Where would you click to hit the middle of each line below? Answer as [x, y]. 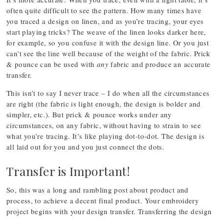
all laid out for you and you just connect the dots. [86, 147]
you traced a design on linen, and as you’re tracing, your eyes [105, 21]
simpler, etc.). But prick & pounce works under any [89, 114]
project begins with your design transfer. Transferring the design [109, 211]
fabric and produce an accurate [159, 64]
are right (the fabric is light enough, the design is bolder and [104, 104]
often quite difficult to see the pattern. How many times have [104, 10]
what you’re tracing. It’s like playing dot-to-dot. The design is [105, 136]
